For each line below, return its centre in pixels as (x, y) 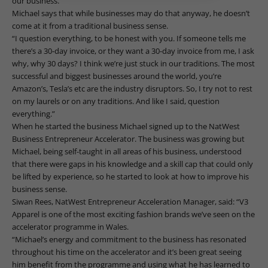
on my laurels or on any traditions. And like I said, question (116, 101)
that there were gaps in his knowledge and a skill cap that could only (133, 164)
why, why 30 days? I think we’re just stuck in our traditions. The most (133, 63)
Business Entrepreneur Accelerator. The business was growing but (128, 138)
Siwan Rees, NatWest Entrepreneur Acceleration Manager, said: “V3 (130, 201)
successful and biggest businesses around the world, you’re (117, 76)
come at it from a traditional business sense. (90, 25)
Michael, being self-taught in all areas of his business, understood (127, 151)
